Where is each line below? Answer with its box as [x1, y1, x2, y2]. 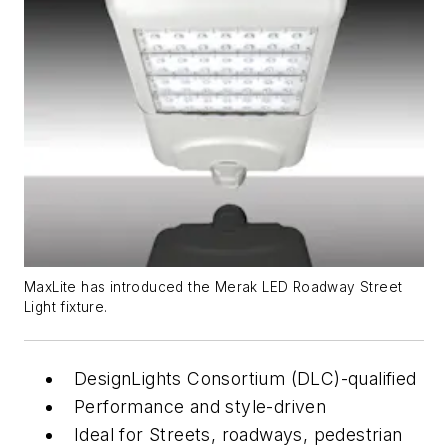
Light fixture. [24, 298, 108, 315]
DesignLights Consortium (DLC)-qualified [74, 367, 422, 389]
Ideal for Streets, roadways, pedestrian [74, 423, 403, 445]
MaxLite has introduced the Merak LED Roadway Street [24, 278, 403, 295]
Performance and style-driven [74, 395, 332, 417]
